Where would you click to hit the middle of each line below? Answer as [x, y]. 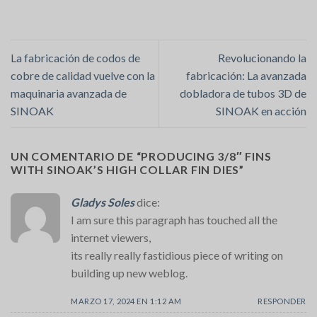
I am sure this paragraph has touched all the [174, 219]
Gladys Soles [103, 202]
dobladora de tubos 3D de [243, 93]
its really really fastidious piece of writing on [177, 255]
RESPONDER [282, 301]
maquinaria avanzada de [69, 93]
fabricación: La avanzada [246, 75]
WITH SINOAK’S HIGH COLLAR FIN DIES [125, 169]
